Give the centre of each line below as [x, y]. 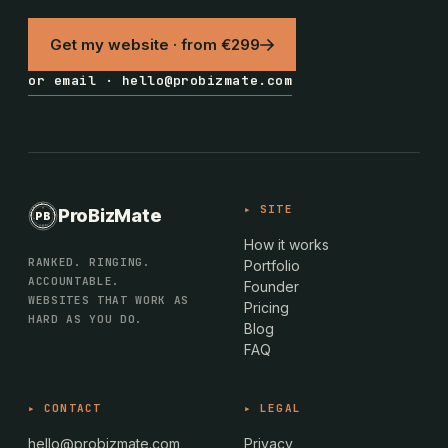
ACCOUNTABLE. [74, 281]
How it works [286, 244]
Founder [271, 286]
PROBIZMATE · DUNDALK [43, 209]
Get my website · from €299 [155, 44]
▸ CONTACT [64, 408]
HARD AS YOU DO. [85, 319]
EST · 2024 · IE [43, 221]
